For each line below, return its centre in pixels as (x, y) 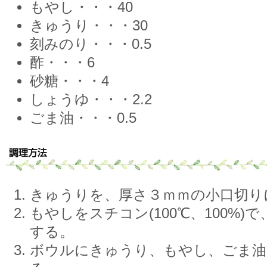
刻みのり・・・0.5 (91, 44)
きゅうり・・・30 (89, 26)
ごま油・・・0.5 (83, 118)
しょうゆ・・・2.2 (91, 100)
